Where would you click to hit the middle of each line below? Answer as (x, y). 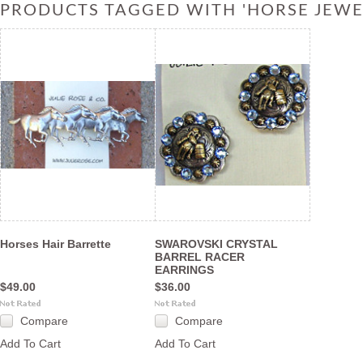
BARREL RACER (200, 257)
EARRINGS (184, 270)
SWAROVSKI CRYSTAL (216, 244)
